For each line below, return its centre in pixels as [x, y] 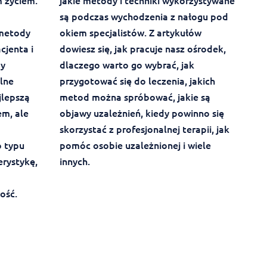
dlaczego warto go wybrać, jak [127, 65]
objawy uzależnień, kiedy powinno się [142, 113]
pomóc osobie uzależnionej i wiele [135, 145]
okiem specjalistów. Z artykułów [130, 32]
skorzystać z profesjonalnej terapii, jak [144, 129]
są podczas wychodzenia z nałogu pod [144, 16]
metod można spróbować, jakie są [135, 97]
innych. [74, 161]
